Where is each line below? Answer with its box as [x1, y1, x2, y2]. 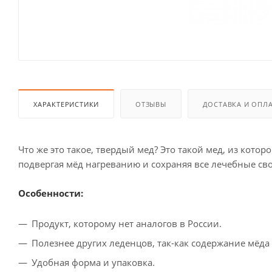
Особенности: [18, 186, 83, 199]
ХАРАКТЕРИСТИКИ [33, 99, 100, 109]
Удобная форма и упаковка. [32, 256, 155, 268]
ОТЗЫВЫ [135, 99, 166, 109]
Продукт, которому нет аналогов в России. [32, 217, 222, 229]
